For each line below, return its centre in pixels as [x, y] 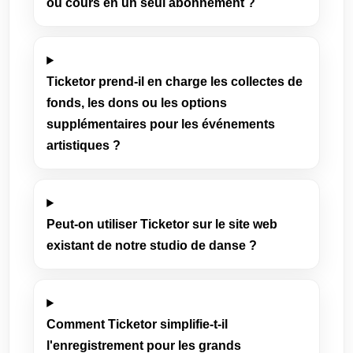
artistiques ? [84, 145]
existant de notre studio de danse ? [152, 245]
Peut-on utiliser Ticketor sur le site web [162, 224]
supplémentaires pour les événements [161, 124]
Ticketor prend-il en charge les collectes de [175, 82]
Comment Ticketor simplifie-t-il [137, 324]
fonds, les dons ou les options [137, 103]
